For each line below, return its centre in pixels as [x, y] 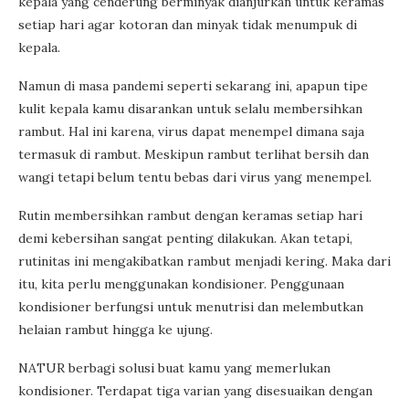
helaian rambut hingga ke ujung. [115, 330]
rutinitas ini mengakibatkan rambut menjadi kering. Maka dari [204, 262]
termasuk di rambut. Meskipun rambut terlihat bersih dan [194, 155]
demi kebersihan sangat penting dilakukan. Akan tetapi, [185, 239]
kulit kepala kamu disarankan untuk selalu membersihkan [190, 109]
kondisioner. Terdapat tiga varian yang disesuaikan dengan [195, 391]
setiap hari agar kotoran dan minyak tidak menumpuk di [188, 25]
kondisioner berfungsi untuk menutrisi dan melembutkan [191, 307]
